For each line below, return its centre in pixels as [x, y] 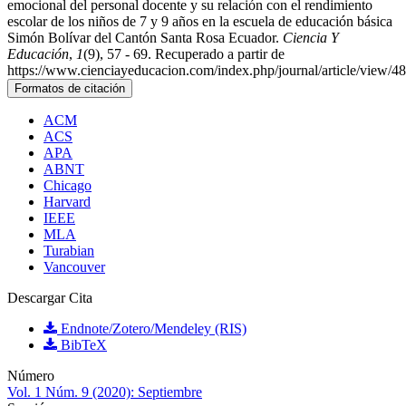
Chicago [68, 186]
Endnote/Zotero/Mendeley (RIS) [152, 329]
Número [31, 376]
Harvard [67, 202]
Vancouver [74, 267]
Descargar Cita [50, 298]
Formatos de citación [70, 89]
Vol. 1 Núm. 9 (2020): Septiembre [105, 392]
